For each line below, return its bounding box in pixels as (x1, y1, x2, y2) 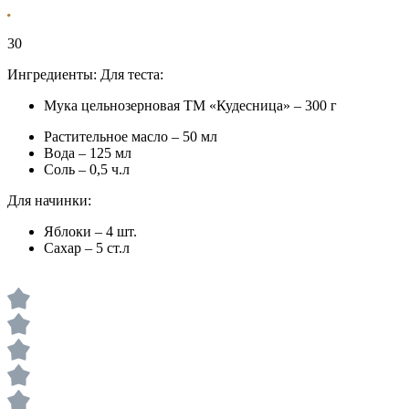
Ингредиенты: (7, 66, 97, 82)
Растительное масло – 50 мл (44, 128, 217, 144)
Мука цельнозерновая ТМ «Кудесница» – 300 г (44, 97, 337, 113)
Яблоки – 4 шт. (44, 223, 137, 239)
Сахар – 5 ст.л (44, 239, 130, 256)
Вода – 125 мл (44, 144, 131, 161)
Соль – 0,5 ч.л (44, 161, 130, 177)
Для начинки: (7, 192, 91, 208)
